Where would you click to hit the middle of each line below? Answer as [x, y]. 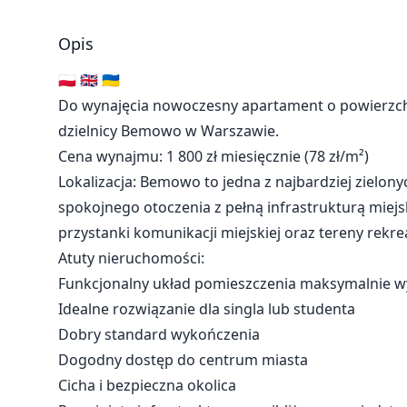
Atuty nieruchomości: [131, 258]
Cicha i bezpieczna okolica [147, 385]
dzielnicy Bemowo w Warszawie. [169, 131]
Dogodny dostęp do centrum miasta [183, 360]
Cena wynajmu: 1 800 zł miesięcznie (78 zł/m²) [213, 156]
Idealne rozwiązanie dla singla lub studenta [207, 309]
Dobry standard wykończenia [159, 334]
